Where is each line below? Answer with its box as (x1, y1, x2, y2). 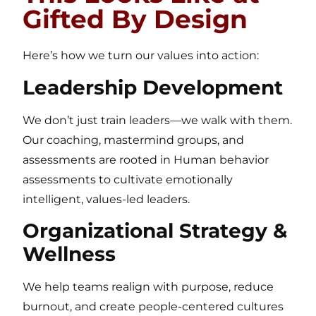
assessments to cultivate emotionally (23, 172, 233, 186)
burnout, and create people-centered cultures (23, 300, 284, 314)
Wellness (23, 242, 116, 267)
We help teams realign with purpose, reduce (23, 280, 274, 294)
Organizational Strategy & (23, 219, 288, 243)
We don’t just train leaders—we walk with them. (23, 113, 293, 127)
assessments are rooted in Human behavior (23, 152, 269, 166)
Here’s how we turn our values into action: (23, 49, 260, 63)
